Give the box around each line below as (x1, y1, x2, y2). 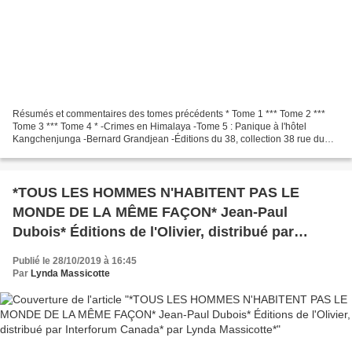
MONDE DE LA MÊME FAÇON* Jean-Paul (13, 204, 288, 221)
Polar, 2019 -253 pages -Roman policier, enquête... (13, 146, 229, 158)
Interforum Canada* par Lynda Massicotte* (13, 244, 297, 260)
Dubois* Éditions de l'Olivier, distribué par (13, 224, 294, 240)
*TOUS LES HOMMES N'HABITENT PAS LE (13, 185, 299, 201)
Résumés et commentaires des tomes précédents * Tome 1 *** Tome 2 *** (13, 108, 325, 120)
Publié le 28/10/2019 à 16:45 (13, 255, 137, 267)
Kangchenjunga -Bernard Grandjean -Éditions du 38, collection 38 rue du (13, 134, 324, 145)
